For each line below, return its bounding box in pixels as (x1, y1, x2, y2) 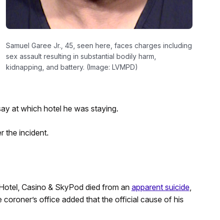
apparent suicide (131, 182, 190, 192)
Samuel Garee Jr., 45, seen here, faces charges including (5, 41, 192, 50)
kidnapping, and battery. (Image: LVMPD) (5, 63, 138, 72)
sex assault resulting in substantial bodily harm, (5, 52, 156, 61)
